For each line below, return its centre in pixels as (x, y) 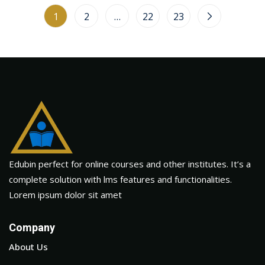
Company (32, 228)
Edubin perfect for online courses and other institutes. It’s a (130, 164)
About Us (28, 246)
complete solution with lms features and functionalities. (120, 179)
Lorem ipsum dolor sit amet (65, 194)
